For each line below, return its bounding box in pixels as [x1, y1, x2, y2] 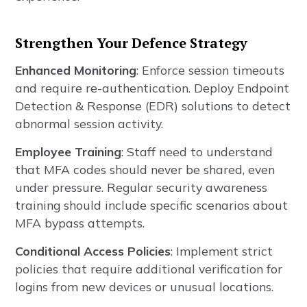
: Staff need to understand [121, 144, 273, 159]
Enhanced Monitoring [15, 62, 137, 77]
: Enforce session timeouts [136, 62, 285, 77]
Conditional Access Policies [15, 243, 171, 258]
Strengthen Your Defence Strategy [15, 34, 248, 52]
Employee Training [15, 144, 122, 159]
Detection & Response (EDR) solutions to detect [15, 98, 291, 113]
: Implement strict [171, 243, 273, 258]
